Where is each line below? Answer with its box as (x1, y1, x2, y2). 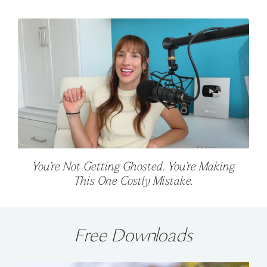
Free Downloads (74, 223, 193, 247)
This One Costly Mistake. (73, 175, 194, 188)
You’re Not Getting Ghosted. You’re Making (32, 161, 235, 173)
